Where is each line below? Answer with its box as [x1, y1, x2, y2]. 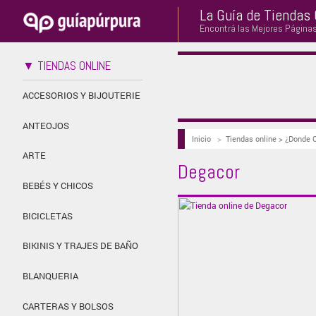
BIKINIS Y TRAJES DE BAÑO [23, 240, 138, 252]
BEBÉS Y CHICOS [23, 180, 93, 192]
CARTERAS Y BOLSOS [23, 300, 114, 312]
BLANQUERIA [23, 270, 78, 282]
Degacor [178, 159, 240, 184]
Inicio [191, 133, 211, 144]
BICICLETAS [23, 209, 73, 221]
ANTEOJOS [23, 119, 69, 131]
